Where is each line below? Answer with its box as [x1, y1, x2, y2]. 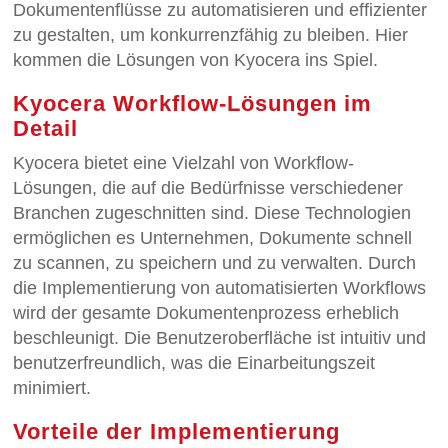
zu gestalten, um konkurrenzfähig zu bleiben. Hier [13, 24, 409, 45]
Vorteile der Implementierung [13, 418, 341, 444]
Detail [13, 115, 79, 141]
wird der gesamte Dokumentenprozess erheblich [13, 302, 400, 323]
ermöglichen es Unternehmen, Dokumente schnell [13, 227, 413, 248]
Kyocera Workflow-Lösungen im [13, 90, 373, 116]
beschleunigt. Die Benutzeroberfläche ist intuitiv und [13, 327, 427, 348]
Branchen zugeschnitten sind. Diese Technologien [13, 202, 412, 223]
